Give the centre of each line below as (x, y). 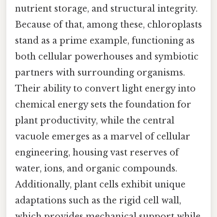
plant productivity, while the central (95, 120)
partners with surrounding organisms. (100, 72)
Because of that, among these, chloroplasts (108, 24)
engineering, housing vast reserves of (97, 152)
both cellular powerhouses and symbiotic (107, 56)
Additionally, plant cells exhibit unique (100, 184)
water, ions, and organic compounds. (96, 168)
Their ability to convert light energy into (105, 88)
